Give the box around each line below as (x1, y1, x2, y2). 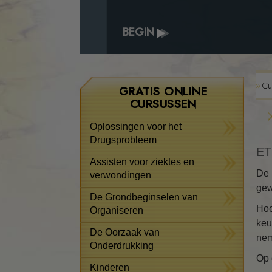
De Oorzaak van (90, 227, 160, 237)
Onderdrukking (90, 240, 154, 251)
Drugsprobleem (90, 135, 157, 145)
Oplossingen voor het (90, 121, 182, 132)
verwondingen (90, 170, 152, 180)
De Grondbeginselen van (90, 192, 199, 202)
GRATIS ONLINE (118, 83, 208, 100)
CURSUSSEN (129, 95, 197, 112)
